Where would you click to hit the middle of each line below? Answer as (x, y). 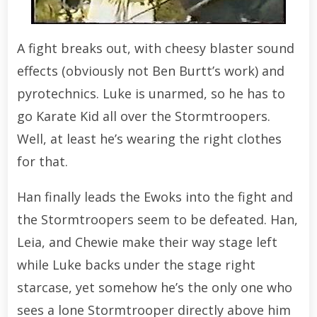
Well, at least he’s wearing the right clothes (149, 138)
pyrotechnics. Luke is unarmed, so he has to (151, 93)
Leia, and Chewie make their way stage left (147, 242)
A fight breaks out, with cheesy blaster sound (155, 48)
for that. (42, 161)
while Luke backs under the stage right (136, 264)
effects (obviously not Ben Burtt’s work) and (150, 70)
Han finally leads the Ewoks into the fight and (155, 196)
